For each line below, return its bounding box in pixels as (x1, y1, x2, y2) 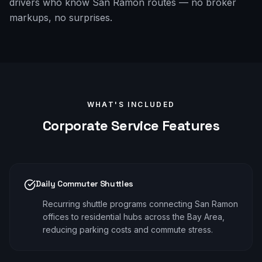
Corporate (42, 116, 108, 135)
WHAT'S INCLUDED (87, 100, 175, 109)
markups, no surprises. (9, 12, 112, 23)
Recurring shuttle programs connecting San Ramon (43, 199, 238, 209)
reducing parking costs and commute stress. (43, 225, 213, 235)
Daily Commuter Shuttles (36, 178, 133, 189)
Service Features (108, 116, 220, 135)
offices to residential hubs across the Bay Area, (43, 212, 225, 222)
